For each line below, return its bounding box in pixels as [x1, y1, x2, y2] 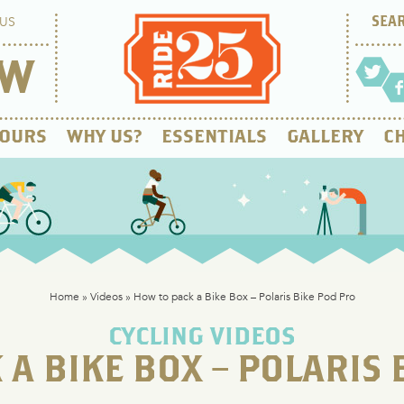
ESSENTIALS [161, 129, 267, 146]
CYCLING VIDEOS [108, 326, 296, 349]
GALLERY [287, 129, 363, 146]
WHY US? [67, 129, 142, 146]
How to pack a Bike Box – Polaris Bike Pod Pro [133, 289, 355, 303]
